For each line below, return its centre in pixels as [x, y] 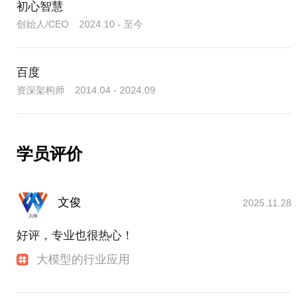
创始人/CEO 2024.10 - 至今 [80, 24]
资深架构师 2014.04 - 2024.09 [86, 90]
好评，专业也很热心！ [75, 235]
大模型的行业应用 [84, 259]
